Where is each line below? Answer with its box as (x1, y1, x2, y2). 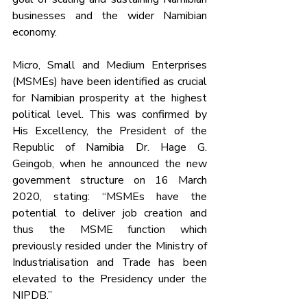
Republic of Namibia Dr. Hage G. (12, 139, 207, 155)
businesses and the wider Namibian (12, 8, 207, 23)
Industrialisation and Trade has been (12, 254, 207, 270)
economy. (12, 24, 57, 40)
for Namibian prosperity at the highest (12, 90, 207, 106)
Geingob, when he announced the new (12, 156, 207, 171)
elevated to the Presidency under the (12, 271, 207, 286)
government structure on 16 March (12, 172, 207, 188)
